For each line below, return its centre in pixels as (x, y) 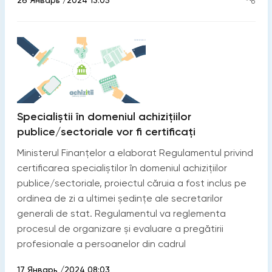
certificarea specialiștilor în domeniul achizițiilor (122, 168)
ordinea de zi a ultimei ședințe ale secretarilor (120, 199)
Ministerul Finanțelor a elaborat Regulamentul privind (135, 153)
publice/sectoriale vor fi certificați (106, 132)
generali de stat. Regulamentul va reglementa (121, 214)
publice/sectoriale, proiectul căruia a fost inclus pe (131, 183)
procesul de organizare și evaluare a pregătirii (120, 229)
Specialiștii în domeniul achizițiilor (104, 117)
